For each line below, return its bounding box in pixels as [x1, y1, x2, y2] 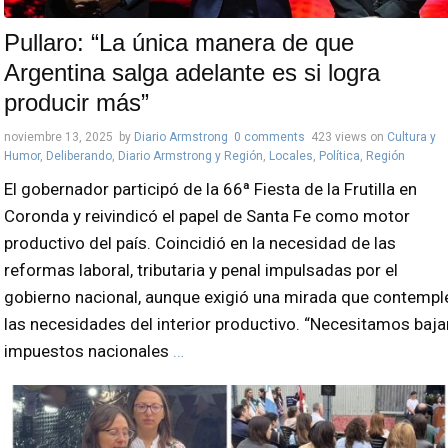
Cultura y [387, 130, 436, 145]
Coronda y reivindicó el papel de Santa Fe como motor [4, 206, 410, 227]
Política [319, 149, 360, 164]
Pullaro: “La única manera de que [4, 29, 354, 57]
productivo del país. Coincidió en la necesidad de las [4, 233, 396, 254]
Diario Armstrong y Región [118, 149, 263, 164]
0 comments [234, 130, 305, 145]
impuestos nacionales [4, 341, 173, 362]
